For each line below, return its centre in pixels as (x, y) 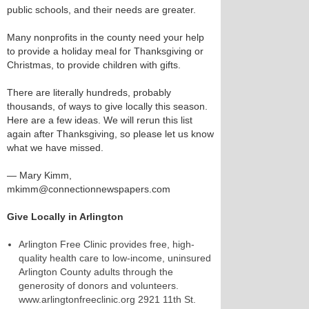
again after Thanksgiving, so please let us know (110, 134)
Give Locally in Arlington (65, 217)
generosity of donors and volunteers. (99, 286)
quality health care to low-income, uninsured (115, 258)
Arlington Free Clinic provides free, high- (107, 244)
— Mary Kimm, (39, 175)
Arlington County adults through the (96, 272)
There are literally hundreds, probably (89, 92)
